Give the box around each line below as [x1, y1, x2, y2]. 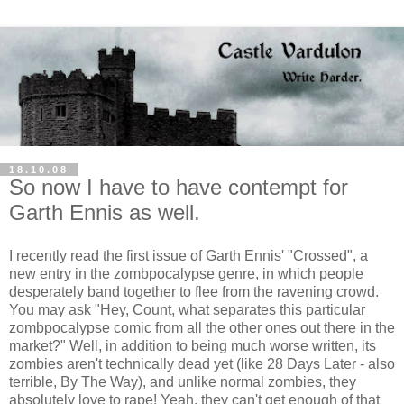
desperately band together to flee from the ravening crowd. [9, 283, 379, 299]
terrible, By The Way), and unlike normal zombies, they [9, 373, 356, 390]
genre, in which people [215, 265, 363, 281]
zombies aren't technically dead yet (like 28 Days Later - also [9, 355, 395, 372]
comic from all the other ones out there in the [110, 319, 395, 335]
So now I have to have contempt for [9, 175, 348, 200]
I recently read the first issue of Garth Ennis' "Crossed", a [9, 247, 368, 263]
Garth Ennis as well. [9, 200, 200, 225]
